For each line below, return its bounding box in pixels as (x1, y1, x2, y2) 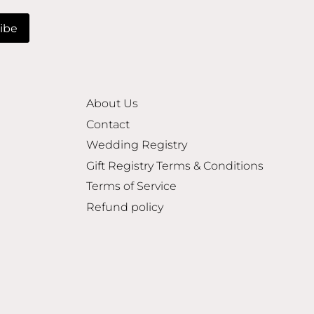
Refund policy (86, 200, 164, 214)
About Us (86, 97, 139, 111)
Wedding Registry (86, 138, 188, 152)
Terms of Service (86, 179, 177, 193)
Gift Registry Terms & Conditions (86, 158, 264, 172)
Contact (86, 117, 130, 131)
